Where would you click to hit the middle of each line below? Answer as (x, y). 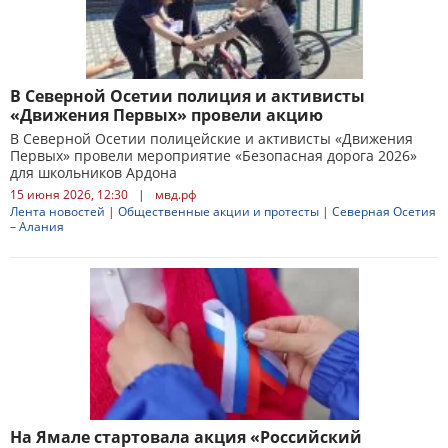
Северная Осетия (384, 211)
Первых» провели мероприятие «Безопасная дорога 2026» (213, 155)
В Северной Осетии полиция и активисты (187, 96)
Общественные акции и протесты (218, 211)
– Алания (37, 226)
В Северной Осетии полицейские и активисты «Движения (211, 138)
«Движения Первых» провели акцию (166, 115)
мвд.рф (176, 194)
